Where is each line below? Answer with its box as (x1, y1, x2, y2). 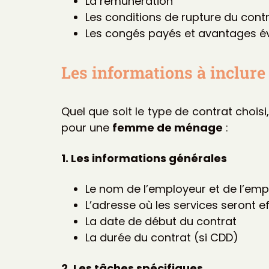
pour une (61, 120, 112, 136)
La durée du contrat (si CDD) (85, 230, 238, 246)
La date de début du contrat (85, 214, 237, 229)
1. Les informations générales (61, 151, 227, 166)
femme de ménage (112, 120, 223, 136)
